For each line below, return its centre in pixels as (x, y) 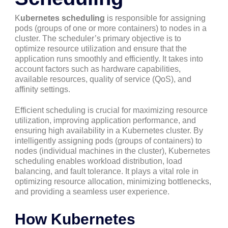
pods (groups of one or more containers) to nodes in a (111, 28)
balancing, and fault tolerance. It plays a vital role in (107, 172)
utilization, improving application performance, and (105, 121)
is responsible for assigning (155, 18)
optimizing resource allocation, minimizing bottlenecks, (113, 182)
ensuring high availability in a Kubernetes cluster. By (109, 131)
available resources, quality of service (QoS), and (103, 79)
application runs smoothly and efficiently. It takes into (109, 59)
